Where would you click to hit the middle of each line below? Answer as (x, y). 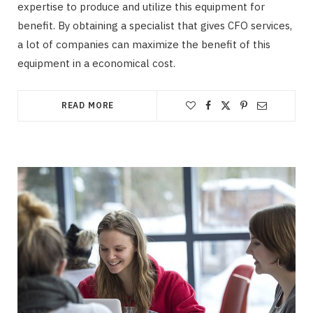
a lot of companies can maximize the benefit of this (144, 45)
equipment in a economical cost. (96, 64)
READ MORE (88, 105)
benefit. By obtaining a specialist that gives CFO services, (155, 26)
